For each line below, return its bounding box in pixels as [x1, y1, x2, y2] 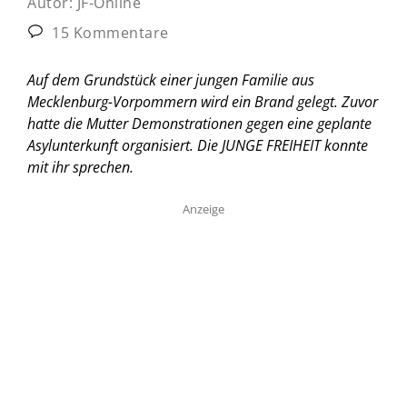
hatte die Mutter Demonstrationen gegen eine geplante [27, 113, 372, 134]
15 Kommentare [47, 22, 169, 43]
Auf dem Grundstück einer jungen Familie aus [27, 69, 314, 90]
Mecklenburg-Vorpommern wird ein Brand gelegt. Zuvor [27, 91, 378, 112]
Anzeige [183, 200, 224, 217]
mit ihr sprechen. [27, 156, 134, 177]
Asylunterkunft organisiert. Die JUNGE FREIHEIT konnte [27, 134, 368, 155]
